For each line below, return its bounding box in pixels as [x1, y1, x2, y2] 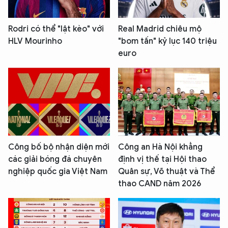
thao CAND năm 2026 [118, 178, 201, 189]
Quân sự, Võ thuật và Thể [118, 166, 215, 177]
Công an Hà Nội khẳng [118, 141, 203, 152]
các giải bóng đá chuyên [8, 154, 102, 164]
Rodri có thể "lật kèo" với [8, 24, 104, 35]
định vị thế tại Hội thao [118, 154, 207, 164]
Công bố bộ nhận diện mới [8, 141, 109, 152]
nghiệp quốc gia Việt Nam [8, 166, 107, 177]
